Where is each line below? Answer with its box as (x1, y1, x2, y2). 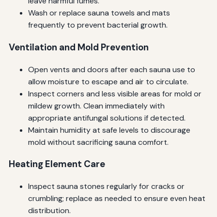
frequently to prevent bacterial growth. (28, 20, 168, 31)
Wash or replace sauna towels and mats (28, 8, 170, 18)
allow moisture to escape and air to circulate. (28, 76, 188, 87)
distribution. (28, 205, 71, 216)
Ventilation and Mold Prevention (8, 41, 149, 53)
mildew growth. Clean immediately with (28, 100, 165, 111)
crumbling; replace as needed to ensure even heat (28, 193, 205, 203)
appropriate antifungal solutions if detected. (28, 112, 186, 123)
